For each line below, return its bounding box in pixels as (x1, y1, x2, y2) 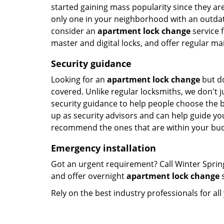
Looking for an (51, 74, 107, 85)
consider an (51, 25, 97, 36)
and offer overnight (51, 170, 126, 181)
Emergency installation (51, 142, 156, 154)
